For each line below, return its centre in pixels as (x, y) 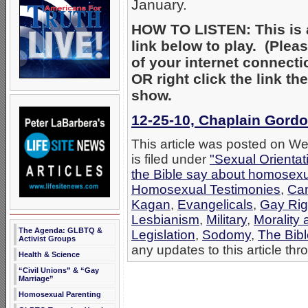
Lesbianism (165, 220)
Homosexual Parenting (60, 294)
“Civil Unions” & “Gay (59, 270)
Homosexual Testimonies (206, 190)
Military (227, 220)
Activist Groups (47, 239)
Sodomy (227, 235)
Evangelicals (215, 205)
